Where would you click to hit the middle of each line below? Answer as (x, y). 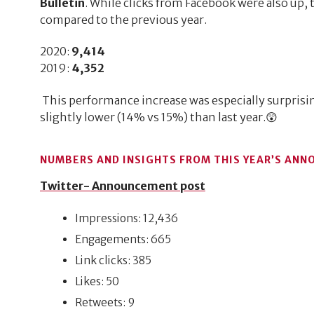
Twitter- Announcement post (122, 185)
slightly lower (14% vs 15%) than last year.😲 (158, 117)
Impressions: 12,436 (127, 219)
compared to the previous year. (123, 19)
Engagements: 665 (123, 240)
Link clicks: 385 (114, 261)
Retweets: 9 (105, 303)
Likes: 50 (97, 282)
